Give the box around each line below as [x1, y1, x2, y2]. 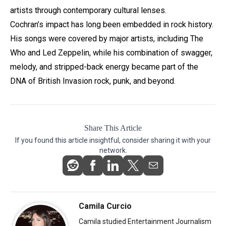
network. [99, 146, 127, 154]
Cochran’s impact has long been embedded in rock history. [10, 19, 213, 29]
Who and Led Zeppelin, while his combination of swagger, [10, 47, 212, 58]
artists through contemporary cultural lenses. [10, 5, 166, 15]
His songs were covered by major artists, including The [10, 33, 203, 43]
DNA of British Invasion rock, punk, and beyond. [10, 76, 176, 86]
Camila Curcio [79, 201, 132, 211]
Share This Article [84, 123, 142, 132]
